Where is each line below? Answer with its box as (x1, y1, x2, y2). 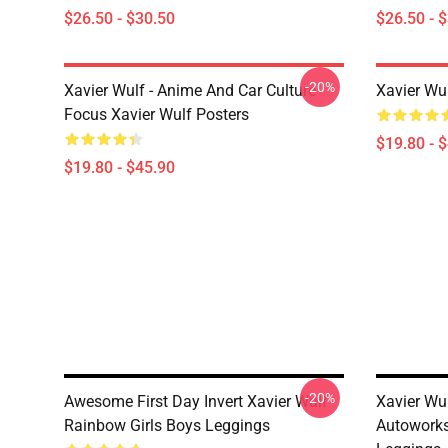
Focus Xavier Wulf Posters (64, 105, 249, 124)
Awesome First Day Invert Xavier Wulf (64, 392, 328, 411)
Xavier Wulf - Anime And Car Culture (64, 81, 316, 100)
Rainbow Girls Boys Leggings (64, 416, 270, 435)
